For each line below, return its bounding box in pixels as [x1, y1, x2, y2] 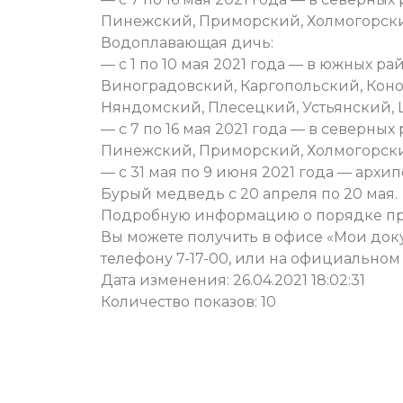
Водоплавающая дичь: [101, 34, 273, 52]
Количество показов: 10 [101, 293, 276, 311]
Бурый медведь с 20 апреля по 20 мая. [101, 185, 398, 203]
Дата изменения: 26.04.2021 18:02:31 [101, 272, 365, 290]
